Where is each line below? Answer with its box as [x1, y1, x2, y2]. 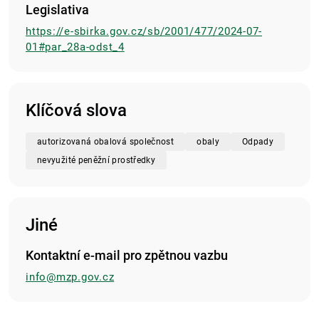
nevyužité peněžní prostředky [37, 155, 156, 166]
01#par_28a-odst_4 [26, 41, 125, 54]
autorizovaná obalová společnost [37, 137, 174, 147]
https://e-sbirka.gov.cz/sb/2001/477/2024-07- [26, 25, 262, 38]
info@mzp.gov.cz [26, 271, 115, 284]
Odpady [241, 137, 274, 147]
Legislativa [26, 2, 89, 18]
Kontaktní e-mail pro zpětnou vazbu [26, 248, 228, 263]
